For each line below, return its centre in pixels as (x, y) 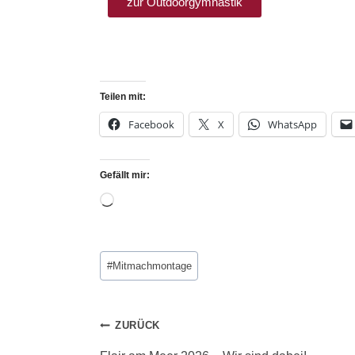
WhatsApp (292, 124)
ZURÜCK (138, 326)
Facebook (151, 124)
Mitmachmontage (152, 266)
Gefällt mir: (125, 175)
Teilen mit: (123, 96)
